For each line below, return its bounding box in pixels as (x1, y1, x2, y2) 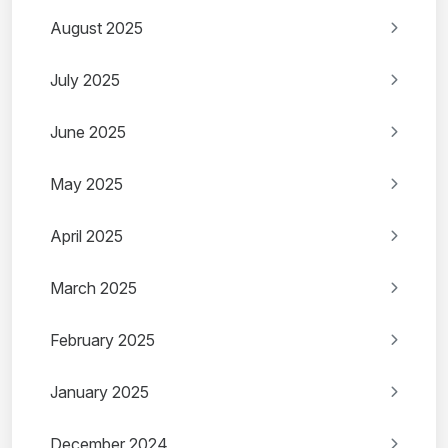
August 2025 (50, 18, 143, 39)
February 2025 (50, 330, 155, 351)
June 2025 (50, 122, 126, 143)
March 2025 (50, 278, 137, 299)
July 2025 (50, 70, 120, 91)
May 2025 (50, 174, 123, 195)
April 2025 (50, 226, 123, 247)
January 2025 (50, 382, 149, 403)
